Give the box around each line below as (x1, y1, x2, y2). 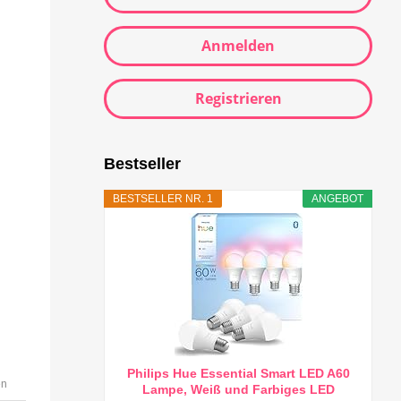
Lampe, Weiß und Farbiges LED (141, 382, 335, 397)
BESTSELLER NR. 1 (113, 192, 213, 206)
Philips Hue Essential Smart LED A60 (126, 366, 350, 381)
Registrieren (194, 89, 282, 109)
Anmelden (201, 36, 275, 56)
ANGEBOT (311, 192, 363, 206)
